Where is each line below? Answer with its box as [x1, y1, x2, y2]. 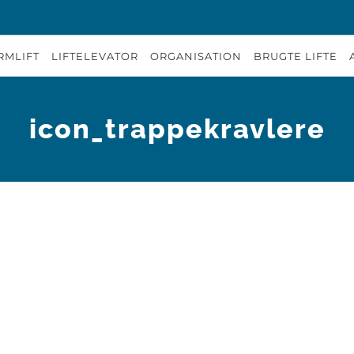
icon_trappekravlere [28, 113, 326, 145]
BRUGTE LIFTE [254, 49, 337, 62]
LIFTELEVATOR [51, 49, 138, 62]
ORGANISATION [150, 49, 242, 62]
